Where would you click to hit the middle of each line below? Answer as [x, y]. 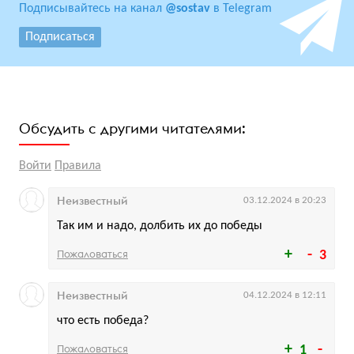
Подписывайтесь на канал [92, 9]
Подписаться [60, 37]
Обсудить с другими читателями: [132, 128]
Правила [78, 166]
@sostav [188, 9]
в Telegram [241, 9]
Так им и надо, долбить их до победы [160, 226]
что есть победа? [103, 321]
